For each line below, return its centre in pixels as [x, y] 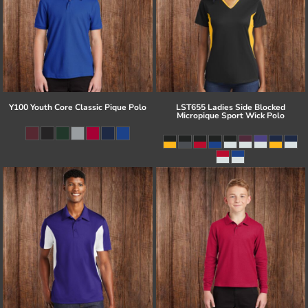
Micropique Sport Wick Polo [230, 115]
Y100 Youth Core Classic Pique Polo [77, 107]
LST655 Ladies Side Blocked [230, 107]
